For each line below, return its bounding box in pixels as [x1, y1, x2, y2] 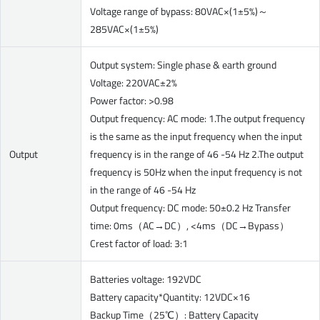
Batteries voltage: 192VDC [90, 271, 201, 286]
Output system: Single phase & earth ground [90, 57, 276, 72]
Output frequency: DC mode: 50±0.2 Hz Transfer [90, 200, 291, 215]
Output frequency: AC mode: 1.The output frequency [90, 111, 305, 126]
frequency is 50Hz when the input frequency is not [90, 164, 302, 179]
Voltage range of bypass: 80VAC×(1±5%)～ [90, 4, 268, 19]
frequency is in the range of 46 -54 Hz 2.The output [90, 146, 304, 161]
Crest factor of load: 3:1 [90, 236, 188, 251]
